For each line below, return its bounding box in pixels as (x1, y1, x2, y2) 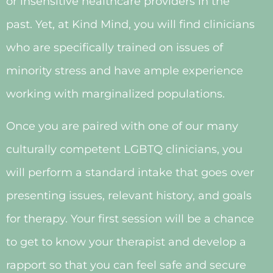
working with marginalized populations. (6, 87, 231, 101)
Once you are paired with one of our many (6, 119, 238, 133)
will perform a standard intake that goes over (6, 165, 254, 179)
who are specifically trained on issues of (6, 41, 223, 55)
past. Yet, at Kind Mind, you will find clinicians (6, 18, 255, 32)
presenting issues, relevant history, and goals (6, 188, 252, 202)
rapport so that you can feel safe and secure (6, 258, 246, 272)
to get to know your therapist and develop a (6, 235, 246, 249)
